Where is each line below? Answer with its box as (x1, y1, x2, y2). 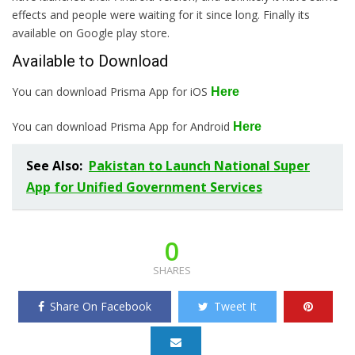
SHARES (152, 262, 191, 277)
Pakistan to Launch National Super (89, 156, 310, 174)
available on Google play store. (12, 25, 170, 40)
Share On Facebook (50, 298, 151, 314)
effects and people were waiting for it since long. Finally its (12, 6, 310, 22)
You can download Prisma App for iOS (12, 83, 211, 99)
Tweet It (214, 298, 257, 314)
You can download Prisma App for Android (12, 118, 233, 134)
